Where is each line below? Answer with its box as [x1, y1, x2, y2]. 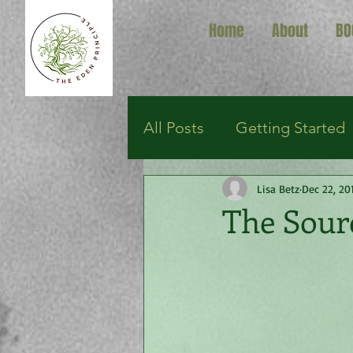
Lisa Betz [257, 181, 299, 195]
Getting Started [236, 118, 345, 137]
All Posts [143, 118, 204, 137]
